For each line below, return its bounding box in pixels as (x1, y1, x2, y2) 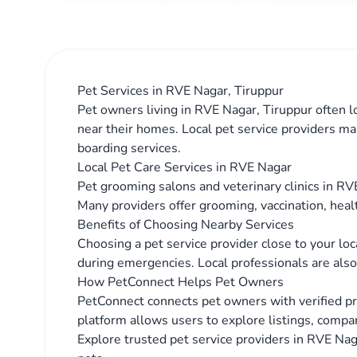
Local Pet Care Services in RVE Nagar (77, 159, 292, 176)
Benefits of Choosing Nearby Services (77, 216, 294, 233)
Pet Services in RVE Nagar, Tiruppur (77, 82, 284, 100)
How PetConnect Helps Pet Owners (77, 273, 284, 291)
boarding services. (77, 139, 181, 157)
